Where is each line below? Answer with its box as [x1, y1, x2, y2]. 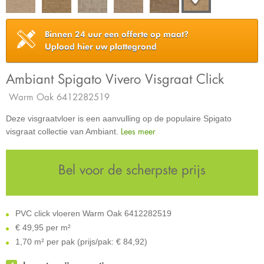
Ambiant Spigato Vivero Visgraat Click [6, 70, 224, 87]
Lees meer [121, 126, 156, 137]
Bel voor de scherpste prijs [58, 161, 206, 178]
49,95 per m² [22, 223, 71, 232]
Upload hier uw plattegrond [45, 42, 157, 51]
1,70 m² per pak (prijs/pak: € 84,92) [13, 237, 147, 246]
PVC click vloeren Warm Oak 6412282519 [13, 209, 171, 218]
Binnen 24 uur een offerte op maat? [45, 29, 189, 39]
